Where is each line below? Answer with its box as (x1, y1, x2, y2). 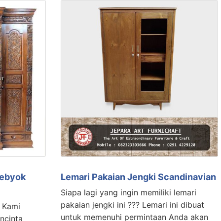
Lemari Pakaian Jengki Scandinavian (60, 172, 216, 183)
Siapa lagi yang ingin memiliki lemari (60, 187, 196, 198)
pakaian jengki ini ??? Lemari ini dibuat (60, 200, 204, 210)
